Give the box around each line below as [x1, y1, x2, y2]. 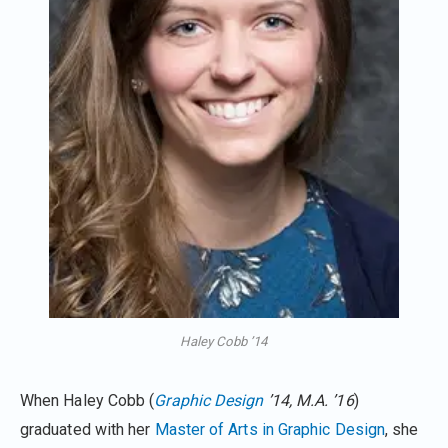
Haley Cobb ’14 [180, 333, 268, 349]
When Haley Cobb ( [20, 390, 155, 410]
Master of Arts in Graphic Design [154, 419, 386, 439]
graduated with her [20, 419, 155, 439]
